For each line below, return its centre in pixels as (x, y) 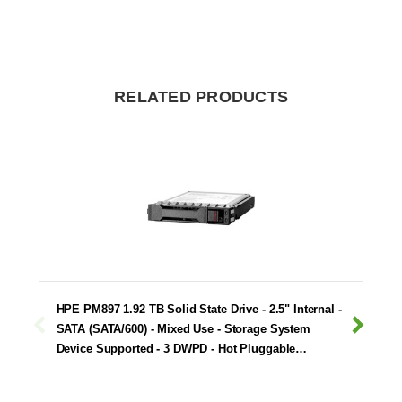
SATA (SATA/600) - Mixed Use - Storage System (183, 328)
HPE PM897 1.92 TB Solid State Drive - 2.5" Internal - (199, 309)
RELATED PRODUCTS (201, 96)
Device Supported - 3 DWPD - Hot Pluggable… (182, 348)
